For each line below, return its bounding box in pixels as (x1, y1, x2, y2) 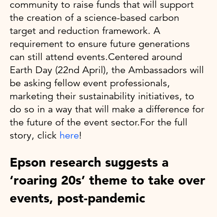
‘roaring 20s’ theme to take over (10, 172, 205, 188)
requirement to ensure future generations (10, 37, 190, 50)
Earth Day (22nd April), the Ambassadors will (10, 63, 204, 76)
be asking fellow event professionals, (10, 77, 170, 89)
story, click (10, 129, 60, 141)
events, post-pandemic (10, 190, 145, 206)
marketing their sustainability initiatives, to (10, 90, 194, 102)
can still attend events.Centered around (10, 50, 182, 63)
